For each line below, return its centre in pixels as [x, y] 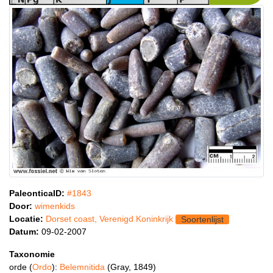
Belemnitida [83, 267]
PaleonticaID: [37, 193]
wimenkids [55, 206]
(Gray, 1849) [132, 267]
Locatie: [26, 218]
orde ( [21, 267]
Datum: [24, 231]
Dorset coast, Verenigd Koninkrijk [109, 218]
